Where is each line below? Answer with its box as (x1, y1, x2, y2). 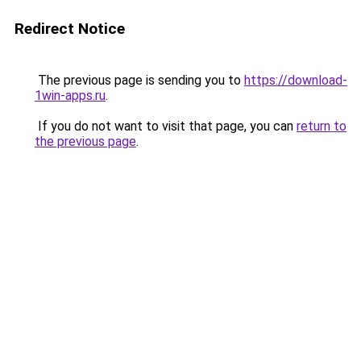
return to (297, 118, 346, 134)
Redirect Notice (15, 19, 125, 38)
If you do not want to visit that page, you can (35, 118, 297, 134)
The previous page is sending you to (35, 73, 244, 88)
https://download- (244, 73, 347, 88)
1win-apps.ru (35, 88, 106, 103)
